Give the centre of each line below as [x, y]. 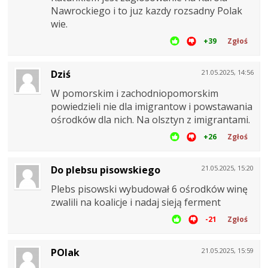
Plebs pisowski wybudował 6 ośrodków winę [149, 189]
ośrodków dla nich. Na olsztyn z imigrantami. [150, 120]
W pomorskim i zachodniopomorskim [135, 94]
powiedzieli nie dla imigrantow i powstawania [152, 107]
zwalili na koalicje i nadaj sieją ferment [136, 202]
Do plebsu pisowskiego [106, 170]
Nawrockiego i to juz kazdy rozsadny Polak [147, 11]
